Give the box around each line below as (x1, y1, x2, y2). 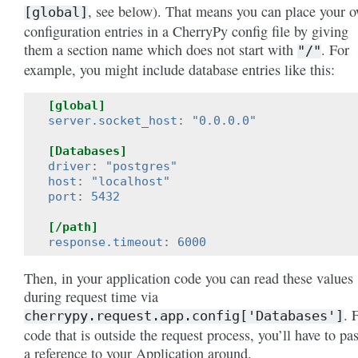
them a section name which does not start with (24, 39, 297, 59)
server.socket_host (48, 113, 177, 128)
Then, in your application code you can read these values (24, 268, 353, 288)
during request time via (24, 286, 158, 306)
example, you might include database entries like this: (24, 59, 335, 79)
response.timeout (48, 234, 163, 249)
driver (48, 158, 91, 173)
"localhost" (91, 173, 170, 189)
